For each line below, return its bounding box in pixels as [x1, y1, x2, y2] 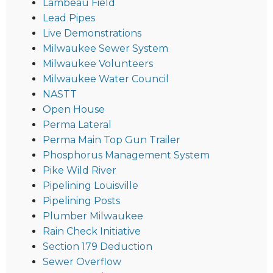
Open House [43, 104, 105, 116]
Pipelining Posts [43, 195, 120, 207]
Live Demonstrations [43, 27, 141, 40]
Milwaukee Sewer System [43, 43, 168, 55]
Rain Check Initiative [43, 225, 141, 238]
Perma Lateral [43, 119, 112, 131]
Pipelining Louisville [43, 180, 138, 192]
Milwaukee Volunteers [43, 58, 153, 70]
